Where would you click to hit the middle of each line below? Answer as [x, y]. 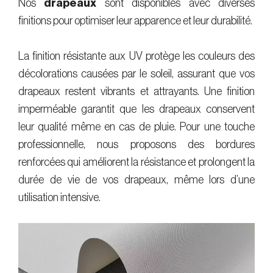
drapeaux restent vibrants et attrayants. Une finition [136, 92]
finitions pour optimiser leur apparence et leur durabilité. [135, 21]
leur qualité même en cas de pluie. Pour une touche [136, 127]
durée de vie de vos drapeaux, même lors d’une [136, 180]
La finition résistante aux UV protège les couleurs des [136, 56]
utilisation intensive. [59, 198]
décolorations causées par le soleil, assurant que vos [136, 74]
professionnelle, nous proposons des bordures [136, 145]
